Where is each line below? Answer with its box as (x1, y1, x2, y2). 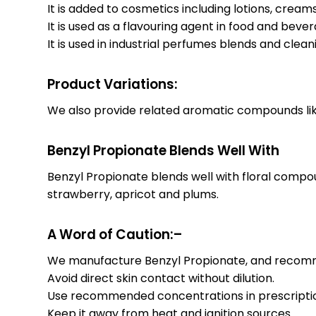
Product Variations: (47, 75, 178, 94)
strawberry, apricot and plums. (47, 186, 219, 202)
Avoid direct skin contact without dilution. (47, 270, 275, 286)
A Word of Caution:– (47, 225, 183, 244)
